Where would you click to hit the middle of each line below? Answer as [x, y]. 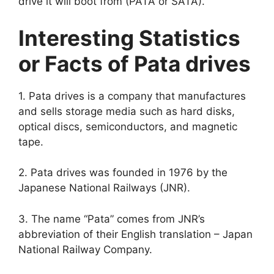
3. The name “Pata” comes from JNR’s [112, 219]
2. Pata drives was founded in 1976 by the [123, 173]
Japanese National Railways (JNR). [104, 188]
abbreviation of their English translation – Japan [135, 234]
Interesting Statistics [129, 38]
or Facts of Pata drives [135, 63]
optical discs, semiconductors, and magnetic [128, 126]
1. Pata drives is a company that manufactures [132, 96]
